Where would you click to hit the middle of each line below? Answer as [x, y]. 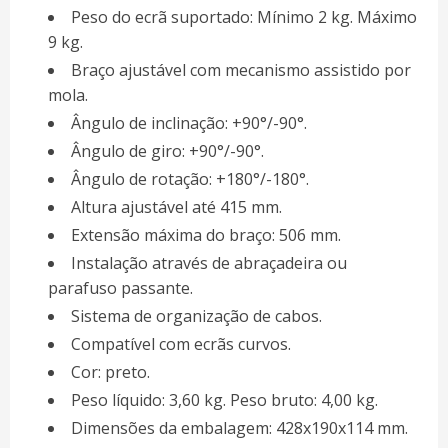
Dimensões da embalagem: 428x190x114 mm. [239, 428]
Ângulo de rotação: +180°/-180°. [189, 179]
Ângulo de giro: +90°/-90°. [167, 151]
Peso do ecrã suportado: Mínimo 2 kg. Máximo [243, 17]
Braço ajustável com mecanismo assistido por [240, 70]
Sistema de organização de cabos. [196, 316]
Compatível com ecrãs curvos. [180, 344]
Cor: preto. [110, 372]
